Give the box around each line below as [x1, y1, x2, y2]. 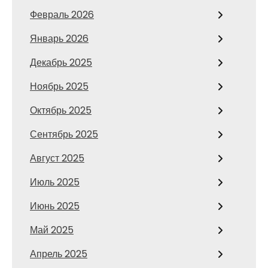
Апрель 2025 [30, 247, 87, 261]
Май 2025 [30, 223, 74, 237]
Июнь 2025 [30, 199, 80, 213]
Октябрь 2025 [30, 103, 92, 117]
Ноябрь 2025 [30, 80, 89, 93]
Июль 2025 [30, 175, 80, 189]
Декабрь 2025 [30, 56, 92, 69]
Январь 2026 [30, 32, 89, 45]
